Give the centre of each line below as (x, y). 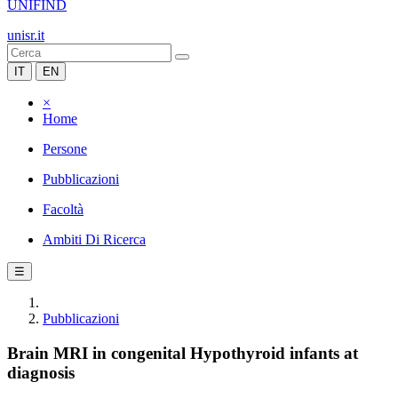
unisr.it (26, 35)
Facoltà (63, 209)
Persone (65, 149)
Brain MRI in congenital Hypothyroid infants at (183, 353)
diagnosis (41, 372)
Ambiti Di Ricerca (94, 239)
